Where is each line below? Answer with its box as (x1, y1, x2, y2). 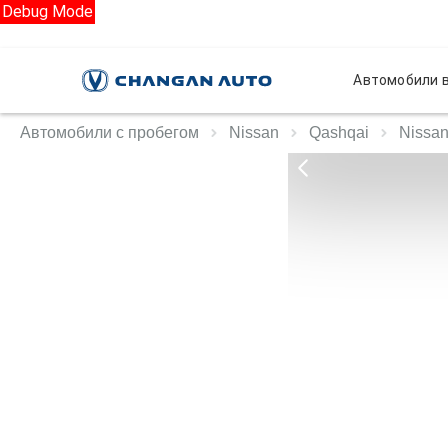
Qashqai (309, 124, 369, 141)
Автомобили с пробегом (20, 124, 199, 141)
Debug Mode (2, 2, 93, 21)
